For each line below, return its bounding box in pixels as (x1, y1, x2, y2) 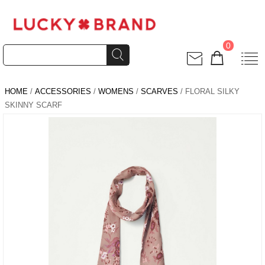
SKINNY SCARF (5, 101, 62, 109)
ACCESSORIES (35, 87, 91, 96)
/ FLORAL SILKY (178, 87, 240, 96)
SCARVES (141, 87, 178, 96)
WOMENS (98, 87, 134, 96)
